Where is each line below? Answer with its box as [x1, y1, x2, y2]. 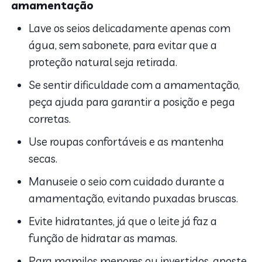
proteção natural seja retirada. [29, 54, 178, 69]
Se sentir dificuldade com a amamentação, [29, 77, 240, 92]
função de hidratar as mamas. [29, 230, 178, 245]
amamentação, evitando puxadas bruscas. [29, 191, 239, 205]
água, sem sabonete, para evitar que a [29, 37, 218, 52]
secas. [29, 151, 58, 166]
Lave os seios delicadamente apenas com [29, 20, 231, 35]
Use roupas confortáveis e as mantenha [29, 134, 225, 149]
